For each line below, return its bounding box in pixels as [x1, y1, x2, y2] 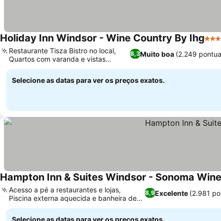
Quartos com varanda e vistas [9, 55, 106, 63]
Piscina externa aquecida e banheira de [9, 194, 137, 202]
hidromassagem [9, 202, 60, 211]
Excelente [155, 188, 188, 197]
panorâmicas [9, 63, 50, 72]
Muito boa [140, 49, 175, 58]
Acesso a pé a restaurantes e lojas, [9, 185, 121, 194]
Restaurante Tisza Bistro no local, [9, 46, 116, 55]
